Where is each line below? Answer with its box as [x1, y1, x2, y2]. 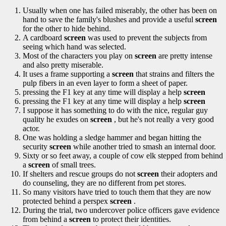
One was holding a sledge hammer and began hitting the [23, 133, 201, 142]
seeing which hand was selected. [23, 42, 126, 51]
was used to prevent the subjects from [86, 33, 207, 42]
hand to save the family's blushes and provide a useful [23, 15, 195, 24]
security [23, 142, 49, 151]
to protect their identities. [91, 215, 171, 223]
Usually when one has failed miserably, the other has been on [23, 6, 217, 15]
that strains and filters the [134, 70, 214, 78]
